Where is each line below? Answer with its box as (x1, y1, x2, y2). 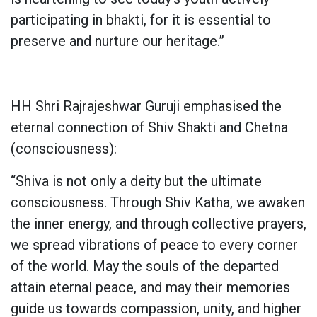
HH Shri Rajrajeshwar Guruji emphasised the (11, 97, 282, 115)
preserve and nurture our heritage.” (11, 32, 224, 50)
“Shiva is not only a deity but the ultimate (11, 172, 262, 190)
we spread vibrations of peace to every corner (11, 236, 298, 253)
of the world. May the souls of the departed (11, 257, 279, 275)
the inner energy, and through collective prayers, (11, 214, 306, 232)
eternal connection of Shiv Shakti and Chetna (11, 118, 288, 136)
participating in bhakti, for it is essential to (11, 11, 271, 28)
